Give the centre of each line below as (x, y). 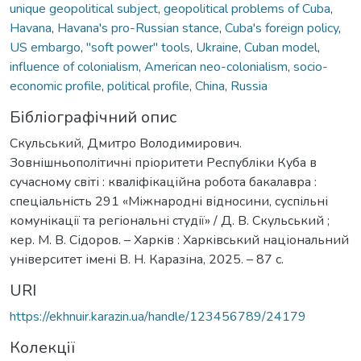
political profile (148, 86)
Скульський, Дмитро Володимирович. (126, 143)
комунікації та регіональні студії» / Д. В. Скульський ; (170, 220)
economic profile (56, 86)
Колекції (42, 347)
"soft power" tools (138, 47)
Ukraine (217, 47)
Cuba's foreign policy (282, 28)
